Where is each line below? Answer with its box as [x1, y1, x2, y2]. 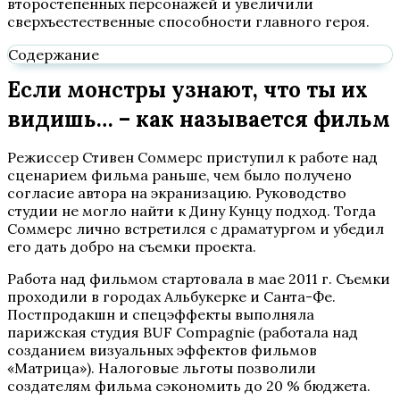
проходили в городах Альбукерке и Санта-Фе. [7, 287, 336, 305]
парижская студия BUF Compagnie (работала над [7, 323, 358, 341]
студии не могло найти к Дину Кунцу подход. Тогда [7, 202, 376, 220]
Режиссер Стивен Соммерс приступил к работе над [7, 148, 378, 166]
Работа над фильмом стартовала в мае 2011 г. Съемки [7, 270, 390, 287]
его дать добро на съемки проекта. [7, 237, 256, 255]
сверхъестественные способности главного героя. [7, 12, 370, 30]
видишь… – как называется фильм [7, 105, 390, 133]
